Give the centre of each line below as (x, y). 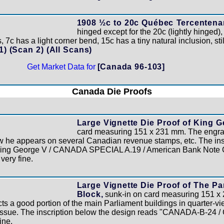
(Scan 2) (28, 50)
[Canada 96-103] (131, 67)
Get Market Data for (62, 67)
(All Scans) (69, 50)
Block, (90, 194)
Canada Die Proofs (112, 91)
